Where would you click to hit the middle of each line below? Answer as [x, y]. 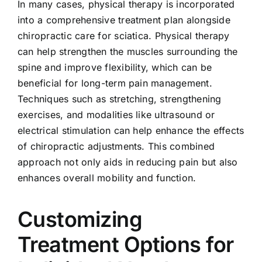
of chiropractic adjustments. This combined [116, 146]
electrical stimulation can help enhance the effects [131, 130]
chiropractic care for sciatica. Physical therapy [123, 35]
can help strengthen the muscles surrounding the [127, 51]
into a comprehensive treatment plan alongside [124, 20]
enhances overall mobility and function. [107, 177]
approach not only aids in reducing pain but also [127, 162]
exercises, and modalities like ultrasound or [116, 114]
